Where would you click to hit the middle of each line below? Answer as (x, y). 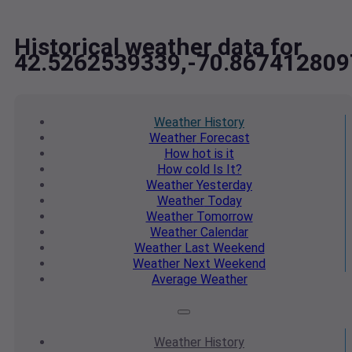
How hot (188, 154)
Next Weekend (223, 264)
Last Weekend (223, 248)
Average (174, 280)
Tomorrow (223, 217)
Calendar (223, 233)
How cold (183, 170)
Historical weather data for (158, 47)
